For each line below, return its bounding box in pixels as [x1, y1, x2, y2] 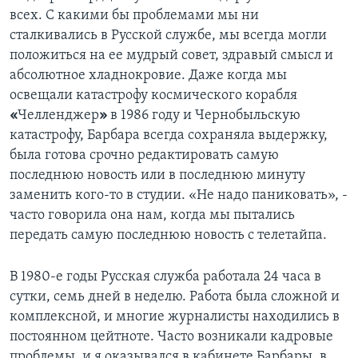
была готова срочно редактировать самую [10, 148, 279, 164]
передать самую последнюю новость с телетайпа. [10, 228, 327, 244]
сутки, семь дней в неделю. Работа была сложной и [10, 289, 340, 305]
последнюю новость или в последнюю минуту [10, 168, 305, 184]
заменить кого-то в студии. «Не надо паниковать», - [10, 188, 348, 204]
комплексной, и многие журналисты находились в [10, 309, 340, 325]
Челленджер [18, 108, 99, 124]
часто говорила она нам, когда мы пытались [10, 208, 295, 224]
